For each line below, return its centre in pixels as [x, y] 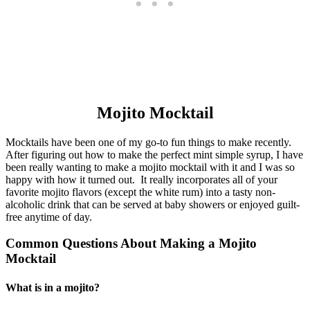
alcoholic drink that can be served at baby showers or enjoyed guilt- [153, 204]
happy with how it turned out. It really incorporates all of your [142, 179]
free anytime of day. [49, 217]
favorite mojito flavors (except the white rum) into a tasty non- [140, 192]
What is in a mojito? [53, 287]
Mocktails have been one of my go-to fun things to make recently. [150, 142]
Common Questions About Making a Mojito [131, 244]
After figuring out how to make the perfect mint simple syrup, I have [154, 154]
